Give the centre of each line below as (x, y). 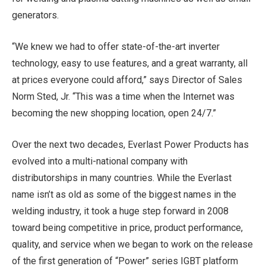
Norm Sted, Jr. (41, 96)
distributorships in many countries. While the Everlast (122, 178)
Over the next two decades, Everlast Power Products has (130, 144)
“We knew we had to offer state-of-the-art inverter (116, 46)
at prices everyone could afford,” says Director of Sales (127, 80)
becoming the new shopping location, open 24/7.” (114, 113)
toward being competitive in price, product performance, (127, 227)
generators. (35, 15)
